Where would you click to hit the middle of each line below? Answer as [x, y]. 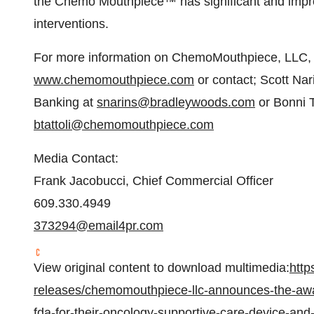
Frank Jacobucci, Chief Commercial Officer [153, 181]
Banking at [65, 102]
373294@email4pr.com [98, 226]
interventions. [71, 24]
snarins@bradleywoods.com [176, 102]
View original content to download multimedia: [162, 268]
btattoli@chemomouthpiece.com [124, 125]
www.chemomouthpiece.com [114, 80]
